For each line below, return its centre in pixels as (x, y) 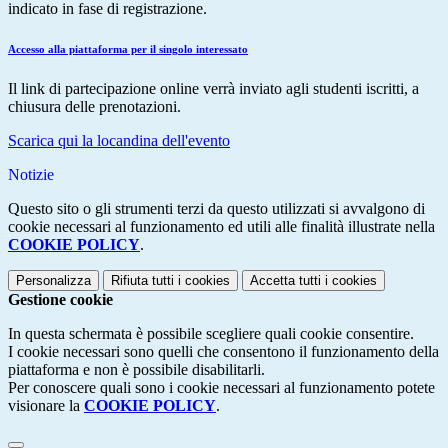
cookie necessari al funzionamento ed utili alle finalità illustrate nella (221, 226)
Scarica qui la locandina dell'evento (119, 140)
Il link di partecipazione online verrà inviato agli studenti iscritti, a (213, 88)
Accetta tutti (285, 280)
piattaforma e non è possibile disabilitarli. (136, 369)
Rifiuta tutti (142, 280)
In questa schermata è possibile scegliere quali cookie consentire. (211, 333)
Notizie (31, 174)
